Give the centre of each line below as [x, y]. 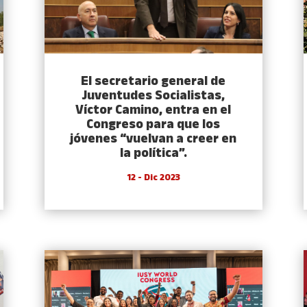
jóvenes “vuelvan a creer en [153, 140]
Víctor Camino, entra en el [153, 111]
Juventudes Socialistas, [153, 97]
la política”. [153, 154]
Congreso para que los [153, 125]
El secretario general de [153, 82]
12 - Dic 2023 [153, 178]
